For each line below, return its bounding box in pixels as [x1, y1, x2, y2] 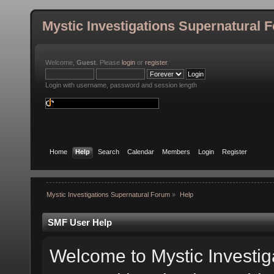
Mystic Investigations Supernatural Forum [46, 191, 171, 199]
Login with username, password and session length [45, 81, 197, 89]
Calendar [127, 147, 155, 155]
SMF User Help [48, 217, 112, 228]
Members [162, 147, 191, 155]
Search [98, 147, 120, 155]
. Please [96, 59, 122, 66]
